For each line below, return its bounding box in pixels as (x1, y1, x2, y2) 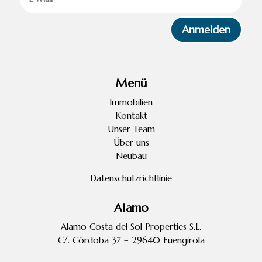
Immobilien (109, 96, 153, 108)
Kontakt (115, 110, 147, 122)
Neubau (115, 150, 147, 162)
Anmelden (182, 22, 231, 36)
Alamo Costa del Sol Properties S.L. (61, 221, 201, 233)
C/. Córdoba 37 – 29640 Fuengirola (57, 235, 205, 246)
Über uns (113, 137, 149, 149)
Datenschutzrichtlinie (90, 173, 172, 184)
